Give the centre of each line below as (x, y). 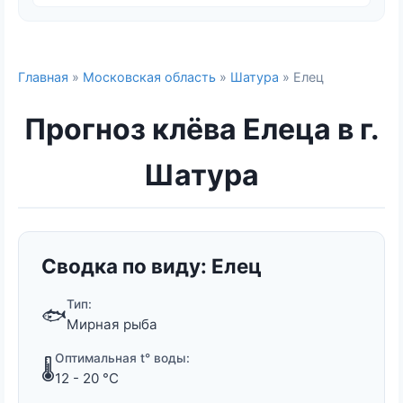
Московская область (149, 77)
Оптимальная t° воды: (122, 358)
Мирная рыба (112, 325)
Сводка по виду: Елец (152, 266)
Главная (43, 77)
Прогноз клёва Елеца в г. (201, 130)
